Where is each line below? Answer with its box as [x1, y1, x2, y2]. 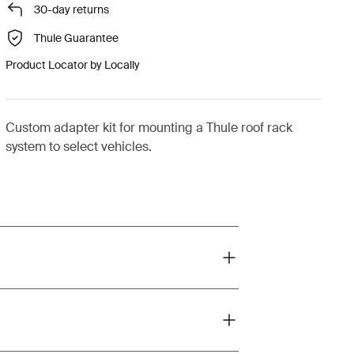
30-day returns [33, 2, 109, 17]
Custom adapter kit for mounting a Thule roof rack [5, 119, 292, 136]
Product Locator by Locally [5, 58, 140, 72]
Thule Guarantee [33, 30, 119, 45]
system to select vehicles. [5, 138, 152, 155]
